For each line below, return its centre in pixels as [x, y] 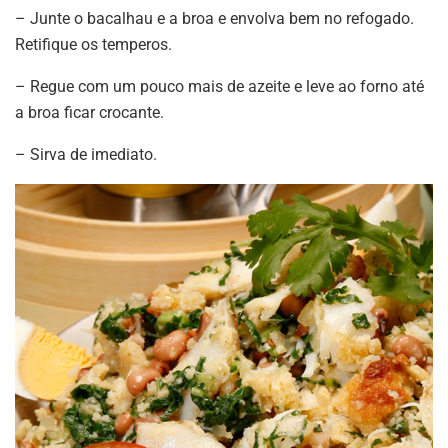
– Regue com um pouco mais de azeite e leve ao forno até [219, 86]
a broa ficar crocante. [89, 112]
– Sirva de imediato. [86, 154]
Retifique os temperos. [93, 44]
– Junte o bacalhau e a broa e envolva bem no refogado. [214, 18]
